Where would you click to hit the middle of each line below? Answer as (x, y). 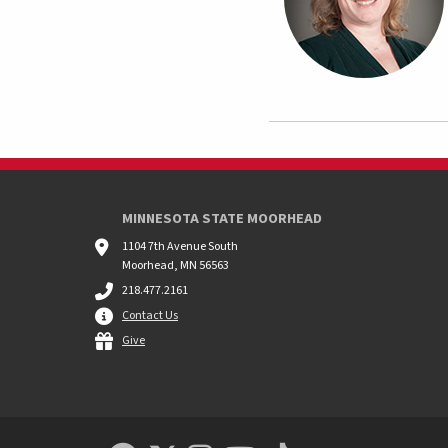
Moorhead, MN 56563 (175, 266)
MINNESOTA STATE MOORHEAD (222, 218)
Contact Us (150, 316)
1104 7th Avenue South (180, 246)
